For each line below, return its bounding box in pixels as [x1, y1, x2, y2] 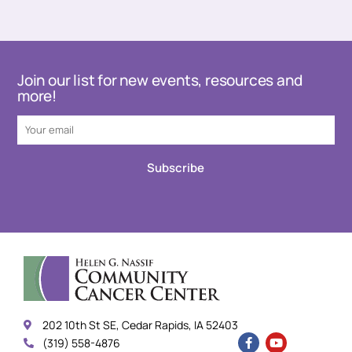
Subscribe [147, 159, 205, 176]
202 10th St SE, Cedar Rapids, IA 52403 [42, 317, 239, 333]
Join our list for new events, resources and [17, 69, 302, 90]
